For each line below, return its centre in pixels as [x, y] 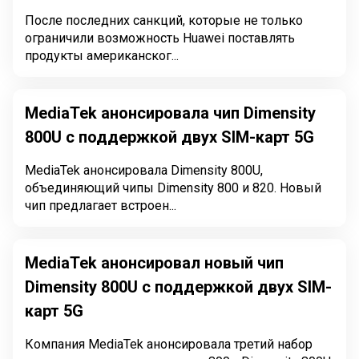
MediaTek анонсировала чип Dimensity [170, 113]
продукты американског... [102, 56]
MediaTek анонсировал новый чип [154, 263]
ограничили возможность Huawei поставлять [160, 38]
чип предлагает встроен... [101, 206]
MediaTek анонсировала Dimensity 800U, [144, 170]
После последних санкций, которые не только [164, 20]
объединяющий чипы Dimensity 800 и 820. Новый [173, 188]
